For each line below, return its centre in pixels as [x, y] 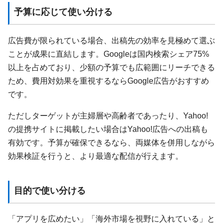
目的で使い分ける [50, 190]
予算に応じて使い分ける [63, 12]
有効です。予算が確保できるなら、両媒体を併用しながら [111, 143]
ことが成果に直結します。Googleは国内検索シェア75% [109, 54]
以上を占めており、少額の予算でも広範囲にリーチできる [111, 67]
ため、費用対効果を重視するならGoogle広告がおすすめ [109, 80]
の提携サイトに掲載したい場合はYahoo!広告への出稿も [108, 129]
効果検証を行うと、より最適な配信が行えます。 [96, 156]
